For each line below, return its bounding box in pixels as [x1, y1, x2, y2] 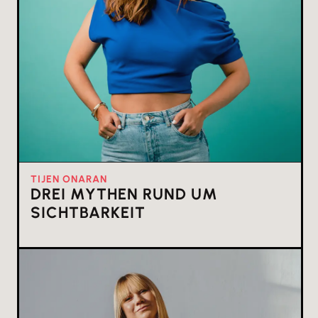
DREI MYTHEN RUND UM [31, 185, 218, 204]
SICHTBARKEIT [31, 203, 146, 223]
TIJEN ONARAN [31, 173, 107, 186]
